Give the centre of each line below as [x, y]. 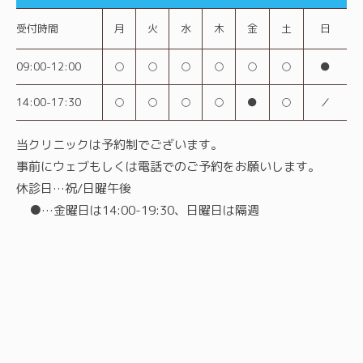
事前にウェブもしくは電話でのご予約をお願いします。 [168, 167]
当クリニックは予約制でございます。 [120, 145]
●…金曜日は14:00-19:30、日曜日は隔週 [138, 211]
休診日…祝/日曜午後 [74, 189]
